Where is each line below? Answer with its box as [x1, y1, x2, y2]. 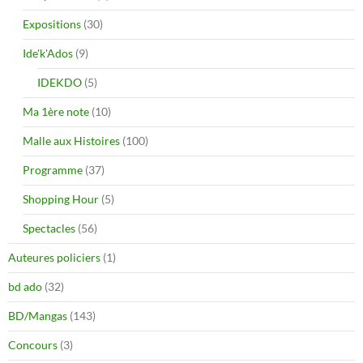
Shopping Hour [23, 191, 99, 206]
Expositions [23, 16, 81, 31]
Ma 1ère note [23, 104, 89, 118]
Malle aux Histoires [23, 133, 120, 147]
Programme [23, 162, 83, 177]
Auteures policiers [8, 250, 100, 264]
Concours [8, 337, 58, 352]
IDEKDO [37, 75, 82, 89]
